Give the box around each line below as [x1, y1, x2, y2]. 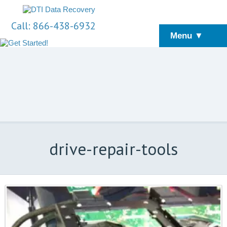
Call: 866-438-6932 [11, 19, 96, 32]
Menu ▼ [170, 30, 204, 41]
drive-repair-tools [49, 138, 178, 160]
